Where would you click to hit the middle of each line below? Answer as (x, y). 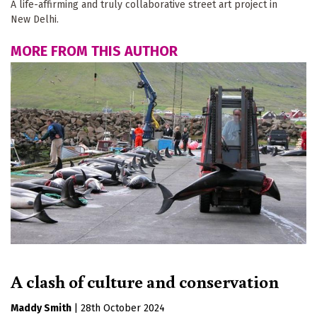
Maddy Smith (41, 309)
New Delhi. (35, 20)
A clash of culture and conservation (145, 281)
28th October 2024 (123, 309)
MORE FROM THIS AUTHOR (94, 51)
